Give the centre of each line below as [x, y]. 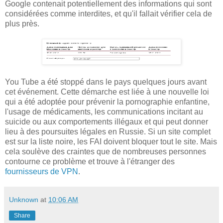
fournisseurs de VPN [42, 171]
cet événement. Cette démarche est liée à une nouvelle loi [107, 92]
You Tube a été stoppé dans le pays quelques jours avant [106, 82]
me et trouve [98, 161]
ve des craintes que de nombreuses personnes [124, 151]
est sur [18, 141]
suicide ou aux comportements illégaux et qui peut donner [107, 121]
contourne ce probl [38, 161]
